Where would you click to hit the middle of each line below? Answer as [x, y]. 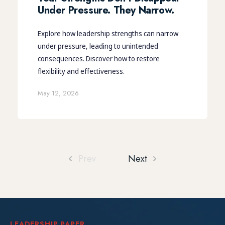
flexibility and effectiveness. [81, 71]
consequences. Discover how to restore [99, 58]
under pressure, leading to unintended [98, 46]
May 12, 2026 [58, 93]
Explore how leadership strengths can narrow [108, 33]
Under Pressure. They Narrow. [106, 10]
